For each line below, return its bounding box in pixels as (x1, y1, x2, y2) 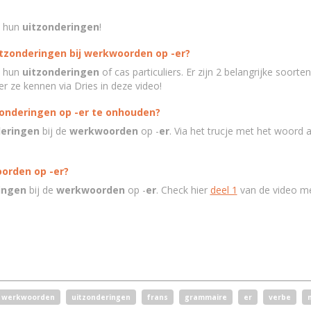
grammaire (184, 292, 227, 302)
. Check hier (155, 183, 210, 196)
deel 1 (210, 183, 237, 196)
